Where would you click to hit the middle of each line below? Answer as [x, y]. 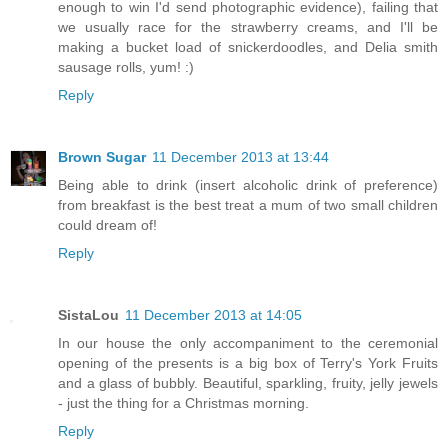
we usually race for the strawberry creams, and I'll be [248, 26]
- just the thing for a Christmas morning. [183, 402]
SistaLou [88, 314]
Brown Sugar [102, 156]
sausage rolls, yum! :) [126, 66]
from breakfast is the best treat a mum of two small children [248, 204]
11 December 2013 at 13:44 [240, 156]
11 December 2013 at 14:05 [213, 314]
